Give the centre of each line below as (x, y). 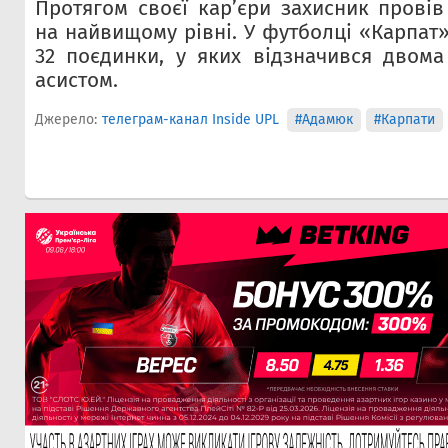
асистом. (76, 80)
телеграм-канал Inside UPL (190, 119)
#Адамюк (323, 119)
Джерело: (66, 119)
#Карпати (404, 119)
